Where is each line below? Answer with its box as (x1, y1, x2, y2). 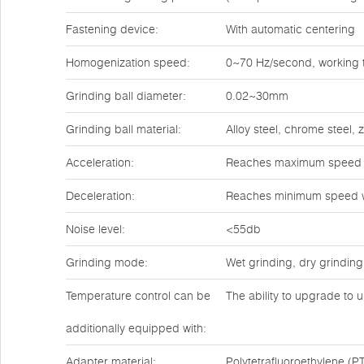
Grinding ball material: (66, 122, 181, 136)
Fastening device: (66, 22, 158, 37)
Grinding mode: (66, 255, 148, 270)
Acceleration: (66, 155, 134, 170)
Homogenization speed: (66, 55, 190, 70)
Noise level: (66, 222, 125, 236)
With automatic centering (226, 22, 355, 37)
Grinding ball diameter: (66, 89, 186, 103)
